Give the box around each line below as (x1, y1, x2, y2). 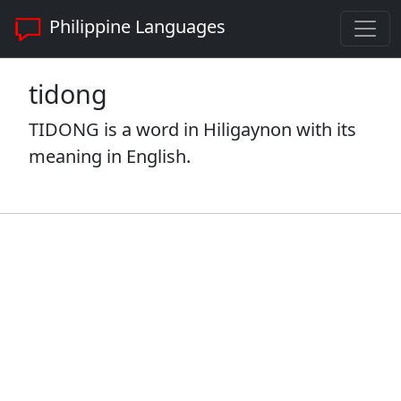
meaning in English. (29, 144, 191, 168)
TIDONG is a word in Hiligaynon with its (29, 117, 356, 141)
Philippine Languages (45, 14, 226, 39)
